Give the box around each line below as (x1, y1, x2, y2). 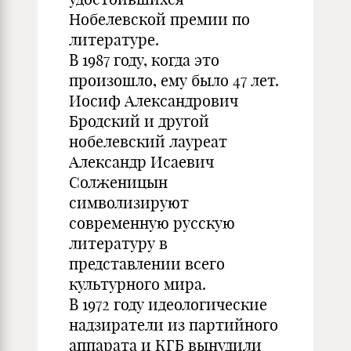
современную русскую (69, 213, 235, 233)
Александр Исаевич (69, 152, 214, 172)
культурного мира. (69, 274, 206, 294)
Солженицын (69, 172, 168, 192)
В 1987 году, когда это (69, 50, 219, 70)
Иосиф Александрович (69, 91, 238, 110)
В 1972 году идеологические (69, 295, 267, 314)
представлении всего (69, 254, 225, 273)
